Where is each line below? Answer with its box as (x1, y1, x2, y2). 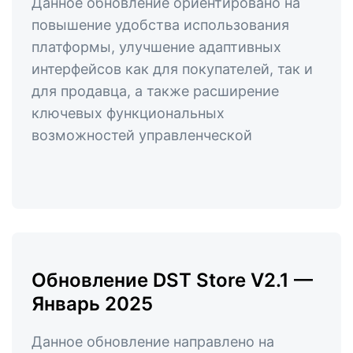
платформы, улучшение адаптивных (32, 39, 281, 55)
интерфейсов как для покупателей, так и (32, 61, 313, 77)
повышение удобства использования (32, 17, 289, 33)
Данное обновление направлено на (32, 333, 274, 350)
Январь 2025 (32, 292, 153, 315)
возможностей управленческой (32, 127, 252, 143)
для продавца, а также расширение (32, 83, 279, 99)
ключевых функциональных (32, 105, 225, 121)
